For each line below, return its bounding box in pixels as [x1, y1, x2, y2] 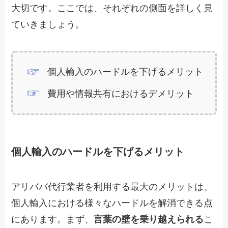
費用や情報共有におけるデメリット [47, 88, 194, 99]
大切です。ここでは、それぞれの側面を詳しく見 [11, 3, 213, 14]
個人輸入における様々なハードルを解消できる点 [11, 198, 213, 209]
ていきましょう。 [11, 19, 85, 30]
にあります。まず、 [11, 214, 94, 225]
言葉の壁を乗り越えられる [94, 214, 204, 225]
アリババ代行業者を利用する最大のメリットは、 [11, 182, 213, 192]
